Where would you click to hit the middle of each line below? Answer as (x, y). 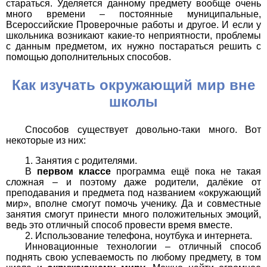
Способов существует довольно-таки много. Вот (143, 130)
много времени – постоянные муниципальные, (133, 14)
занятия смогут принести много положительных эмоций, (133, 215)
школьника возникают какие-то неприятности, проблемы (133, 36)
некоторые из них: (46, 141)
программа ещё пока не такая (186, 172)
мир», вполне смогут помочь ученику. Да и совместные (133, 204)
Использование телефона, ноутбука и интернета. (144, 236)
